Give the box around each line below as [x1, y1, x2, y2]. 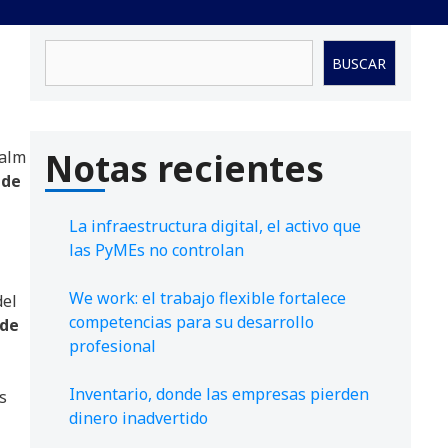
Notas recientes [45, 145, 324, 193]
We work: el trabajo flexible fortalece [69, 287, 346, 310]
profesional [69, 335, 156, 358]
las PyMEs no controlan [69, 239, 244, 262]
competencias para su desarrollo [69, 311, 314, 334]
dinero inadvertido [69, 407, 208, 430]
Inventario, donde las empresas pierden [69, 383, 369, 406]
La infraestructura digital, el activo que [69, 215, 361, 238]
